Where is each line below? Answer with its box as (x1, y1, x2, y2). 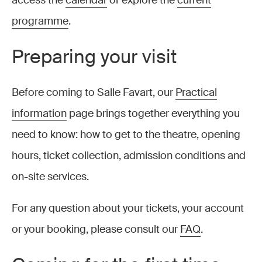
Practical (175, 85, 217, 99)
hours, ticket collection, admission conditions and (12, 149, 246, 163)
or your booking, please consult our (12, 222, 180, 236)
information (12, 106, 67, 120)
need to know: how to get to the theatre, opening (12, 127, 240, 142)
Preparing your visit (12, 44, 177, 69)
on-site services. (12, 170, 89, 184)
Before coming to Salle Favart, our (12, 85, 175, 99)
